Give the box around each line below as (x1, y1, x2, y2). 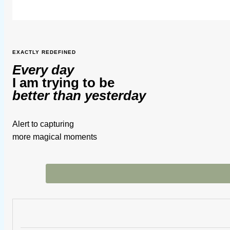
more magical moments (12, 132, 97, 142)
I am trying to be (12, 75, 114, 91)
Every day (12, 62, 74, 78)
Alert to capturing (12, 120, 74, 129)
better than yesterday (12, 88, 146, 104)
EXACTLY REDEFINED (12, 49, 76, 55)
